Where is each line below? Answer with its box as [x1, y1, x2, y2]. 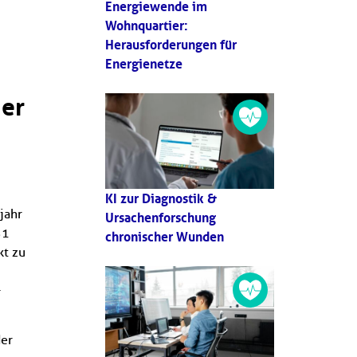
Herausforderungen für [105, 37, 237, 53]
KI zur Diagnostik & [105, 190, 217, 206]
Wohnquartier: [105, 18, 188, 34]
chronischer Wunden [105, 228, 224, 245]
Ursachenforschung [105, 209, 216, 226]
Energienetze [105, 56, 182, 73]
